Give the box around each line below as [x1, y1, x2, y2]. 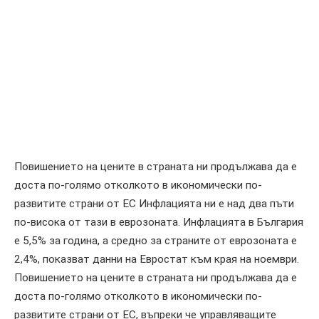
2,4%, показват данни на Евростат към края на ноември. [14, 252, 299, 266]
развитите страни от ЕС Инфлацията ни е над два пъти [14, 197, 294, 210]
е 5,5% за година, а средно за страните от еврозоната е [14, 234, 297, 247]
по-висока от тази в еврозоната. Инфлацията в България [14, 215, 303, 229]
